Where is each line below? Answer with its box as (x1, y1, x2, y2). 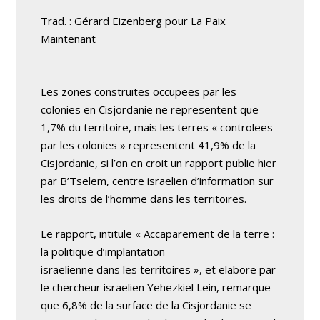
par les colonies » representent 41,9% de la (41, 138, 256, 152)
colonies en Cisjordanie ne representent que (41, 102, 259, 116)
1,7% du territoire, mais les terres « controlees (41, 120, 274, 134)
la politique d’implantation (41, 244, 166, 259)
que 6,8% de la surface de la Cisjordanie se (41, 298, 252, 312)
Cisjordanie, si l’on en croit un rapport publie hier (41, 156, 277, 170)
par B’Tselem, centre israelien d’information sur (41, 174, 274, 188)
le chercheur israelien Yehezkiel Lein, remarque (41, 280, 271, 294)
